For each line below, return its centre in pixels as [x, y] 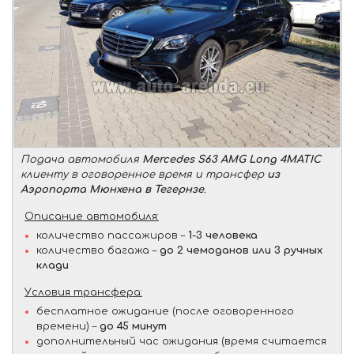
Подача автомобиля [81, 160]
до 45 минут [133, 327]
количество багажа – [98, 251]
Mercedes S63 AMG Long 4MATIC [232, 160]
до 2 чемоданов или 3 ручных [241, 251]
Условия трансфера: [83, 293]
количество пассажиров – [112, 236]
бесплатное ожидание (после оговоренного [165, 312]
